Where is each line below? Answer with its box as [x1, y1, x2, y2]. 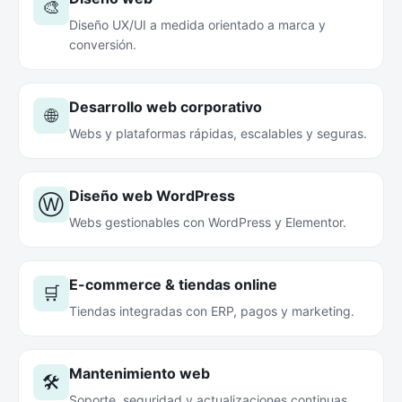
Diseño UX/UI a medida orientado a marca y [69, 17, 326, 32]
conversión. [69, 37, 136, 52]
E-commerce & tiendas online [69, 275, 277, 293]
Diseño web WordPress [69, 187, 235, 205]
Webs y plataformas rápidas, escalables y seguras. [69, 126, 367, 141]
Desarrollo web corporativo [69, 98, 262, 116]
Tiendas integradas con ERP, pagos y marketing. [69, 303, 354, 319]
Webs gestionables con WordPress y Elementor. [69, 214, 346, 230]
